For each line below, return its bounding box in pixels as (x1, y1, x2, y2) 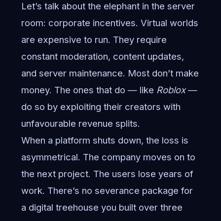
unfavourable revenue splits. (21, 118, 140, 129)
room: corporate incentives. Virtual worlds (21, 17, 198, 29)
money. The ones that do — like (21, 84, 156, 96)
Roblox (156, 84, 185, 96)
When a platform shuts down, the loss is (21, 135, 188, 146)
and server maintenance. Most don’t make (21, 68, 199, 79)
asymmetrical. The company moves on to (21, 151, 195, 163)
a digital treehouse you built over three (21, 202, 183, 213)
